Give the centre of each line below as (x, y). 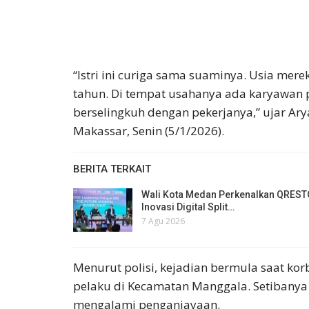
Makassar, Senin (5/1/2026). (149, 130)
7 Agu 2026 (163, 221)
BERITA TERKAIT (112, 169)
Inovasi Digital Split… (188, 207)
